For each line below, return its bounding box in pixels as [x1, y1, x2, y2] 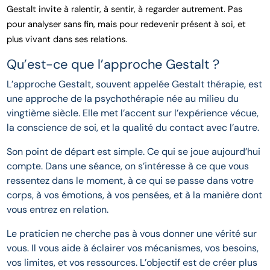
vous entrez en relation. [7, 203, 109, 216]
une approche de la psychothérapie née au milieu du [7, 92, 239, 105]
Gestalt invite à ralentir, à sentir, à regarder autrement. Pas [7, 3, 243, 16]
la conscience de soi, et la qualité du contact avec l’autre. [7, 121, 260, 134]
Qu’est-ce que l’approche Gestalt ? [7, 55, 220, 74]
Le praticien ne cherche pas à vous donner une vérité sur [7, 227, 257, 240]
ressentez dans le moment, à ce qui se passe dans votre [7, 174, 254, 187]
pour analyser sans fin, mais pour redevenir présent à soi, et [7, 18, 246, 31]
